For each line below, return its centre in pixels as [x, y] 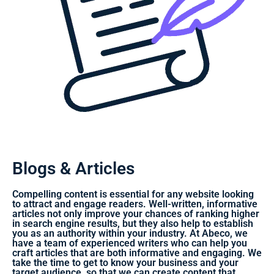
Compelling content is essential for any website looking [133, 194]
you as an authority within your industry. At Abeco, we [130, 233]
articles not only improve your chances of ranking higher [136, 213]
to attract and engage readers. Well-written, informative [135, 204]
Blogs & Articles [73, 168]
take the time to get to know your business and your [125, 262]
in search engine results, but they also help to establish [133, 223]
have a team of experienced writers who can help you [130, 243]
